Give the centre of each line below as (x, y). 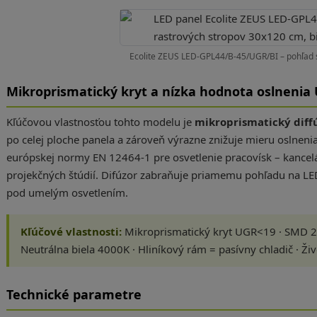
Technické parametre (74, 294)
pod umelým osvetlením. (67, 192)
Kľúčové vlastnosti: (71, 231)
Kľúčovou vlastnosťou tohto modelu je (100, 122)
